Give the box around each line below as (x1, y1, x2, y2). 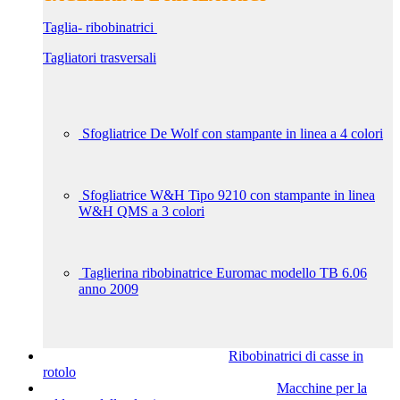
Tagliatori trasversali (43, 50, 156, 65)
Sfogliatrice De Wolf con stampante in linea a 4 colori (82, 126, 383, 141)
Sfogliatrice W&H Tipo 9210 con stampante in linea (82, 187, 375, 203)
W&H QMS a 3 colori (79, 204, 204, 219)
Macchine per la (277, 380, 367, 396)
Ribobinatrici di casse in (229, 348, 363, 363)
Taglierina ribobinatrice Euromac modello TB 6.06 (82, 265, 367, 280)
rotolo (43, 364, 76, 379)
